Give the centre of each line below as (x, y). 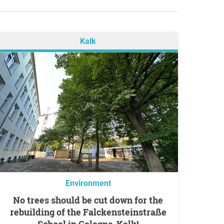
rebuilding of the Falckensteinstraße (88, 212)
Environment (88, 183)
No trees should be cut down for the (16, 200)
